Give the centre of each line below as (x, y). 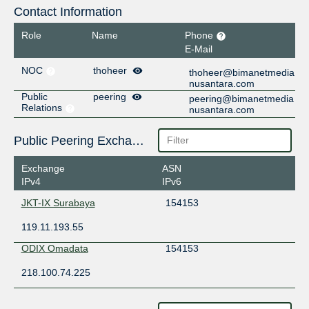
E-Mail (199, 49)
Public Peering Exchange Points (138, 140)
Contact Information (68, 12)
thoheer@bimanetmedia (242, 72)
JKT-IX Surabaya (58, 203)
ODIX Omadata (54, 249)
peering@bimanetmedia (242, 98)
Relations (43, 107)
